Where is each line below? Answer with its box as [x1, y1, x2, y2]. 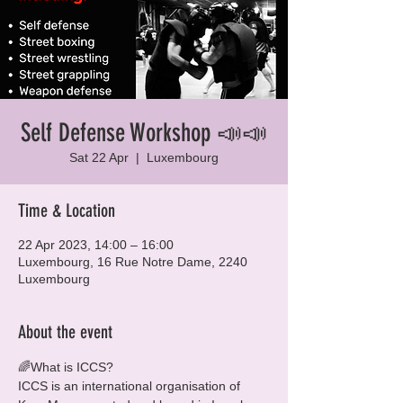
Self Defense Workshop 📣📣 [21, 118, 267, 148]
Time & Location [18, 200, 115, 221]
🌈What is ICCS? [18, 360, 113, 374]
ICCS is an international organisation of [18, 379, 244, 393]
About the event [18, 321, 112, 343]
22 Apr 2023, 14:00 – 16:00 [18, 237, 174, 252]
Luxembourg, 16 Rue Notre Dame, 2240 [18, 255, 247, 269]
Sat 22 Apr [69, 150, 129, 165]
